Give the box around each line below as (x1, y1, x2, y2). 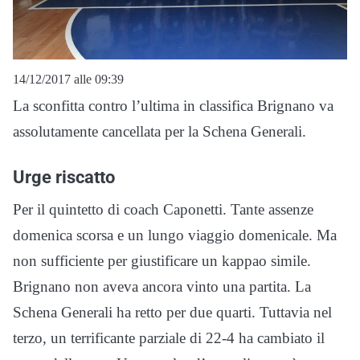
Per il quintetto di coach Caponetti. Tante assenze (13, 201, 313, 219)
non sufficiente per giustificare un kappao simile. (13, 252, 311, 270)
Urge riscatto (13, 166, 115, 188)
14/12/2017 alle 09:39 (13, 72, 124, 87)
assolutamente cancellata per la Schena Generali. (13, 123, 306, 141)
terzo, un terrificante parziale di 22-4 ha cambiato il (13, 329, 325, 347)
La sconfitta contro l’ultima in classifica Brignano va (13, 97, 333, 115)
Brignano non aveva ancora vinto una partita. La (13, 278, 311, 296)
